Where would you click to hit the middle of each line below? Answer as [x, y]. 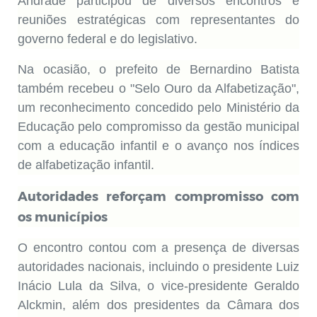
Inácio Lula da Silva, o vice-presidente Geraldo [158, 286]
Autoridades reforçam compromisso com [158, 196]
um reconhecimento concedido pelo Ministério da [158, 108]
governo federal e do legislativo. [108, 39]
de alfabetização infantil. [86, 165]
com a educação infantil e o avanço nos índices [158, 146]
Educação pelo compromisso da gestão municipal [158, 127]
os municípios [63, 216]
